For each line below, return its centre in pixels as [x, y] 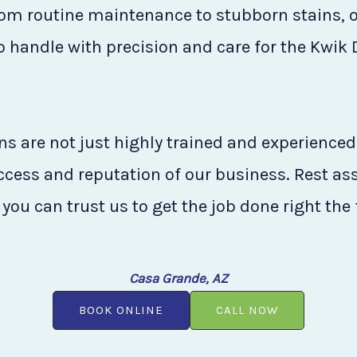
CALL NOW [247, 310]
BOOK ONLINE [121, 310]
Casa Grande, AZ [178, 278]
